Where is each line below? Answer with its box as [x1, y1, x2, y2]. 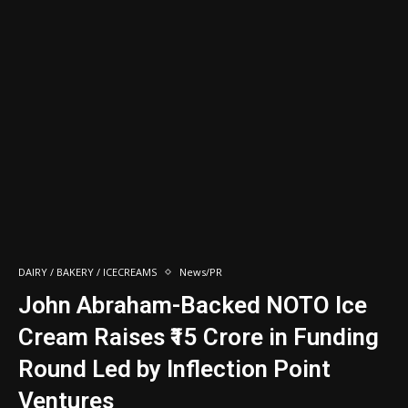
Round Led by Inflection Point [18, 355, 331, 382]
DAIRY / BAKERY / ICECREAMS [18, 265, 157, 279]
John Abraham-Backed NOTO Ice [18, 291, 367, 319]
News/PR [179, 265, 222, 279]
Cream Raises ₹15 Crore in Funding [18, 323, 379, 351]
